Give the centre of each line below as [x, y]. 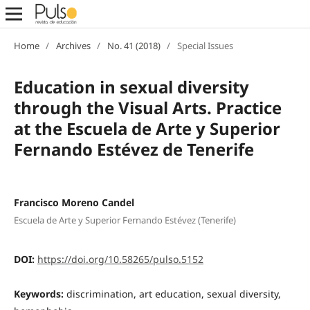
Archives [73, 45]
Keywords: [40, 294]
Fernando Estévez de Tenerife [134, 149]
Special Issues [205, 45]
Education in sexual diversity [131, 86]
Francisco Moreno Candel [74, 202]
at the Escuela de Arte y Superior [147, 128]
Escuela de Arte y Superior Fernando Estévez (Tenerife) [125, 220]
